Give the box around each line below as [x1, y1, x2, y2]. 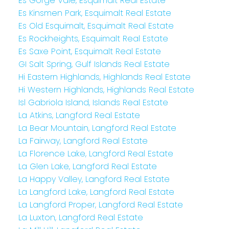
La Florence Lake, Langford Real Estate [18, 147, 173, 159]
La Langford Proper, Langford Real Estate [18, 198, 183, 211]
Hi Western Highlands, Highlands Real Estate [18, 83, 194, 96]
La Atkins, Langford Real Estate [18, 109, 140, 121]
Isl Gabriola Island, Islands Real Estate [18, 96, 168, 108]
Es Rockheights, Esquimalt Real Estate [18, 32, 168, 44]
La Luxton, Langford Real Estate [18, 211, 143, 223]
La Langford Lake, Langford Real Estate [18, 186, 174, 198]
